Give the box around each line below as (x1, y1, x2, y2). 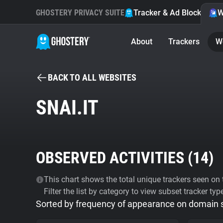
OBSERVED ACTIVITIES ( (36, 148, 193, 167)
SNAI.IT (36, 96, 99, 119)
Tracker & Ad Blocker (133, 8, 209, 17)
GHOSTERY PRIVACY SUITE (36, 8, 124, 17)
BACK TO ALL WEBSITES (48, 72, 136, 83)
